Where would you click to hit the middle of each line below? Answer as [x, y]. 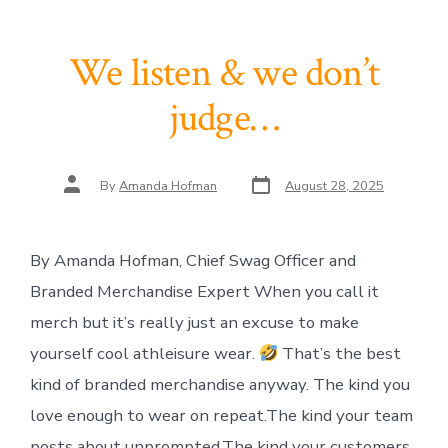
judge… [224, 118]
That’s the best [339, 354]
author [82, 192]
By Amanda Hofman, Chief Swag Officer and [192, 261]
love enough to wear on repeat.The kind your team [221, 416]
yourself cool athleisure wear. [144, 354]
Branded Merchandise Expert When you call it [204, 292]
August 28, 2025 [334, 186]
